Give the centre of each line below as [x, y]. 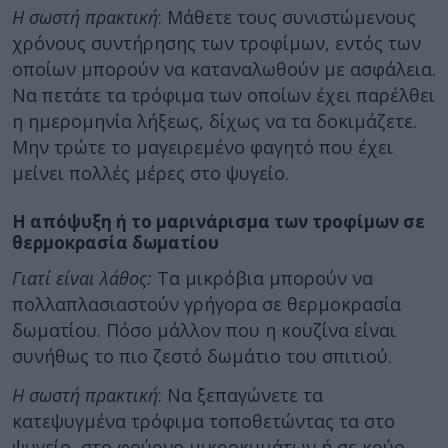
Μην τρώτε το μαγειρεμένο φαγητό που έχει [202, 146]
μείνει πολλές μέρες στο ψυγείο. [150, 172]
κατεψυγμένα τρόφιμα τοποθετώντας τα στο [203, 420]
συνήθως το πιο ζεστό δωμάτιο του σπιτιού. [202, 356]
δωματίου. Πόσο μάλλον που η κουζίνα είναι [204, 330]
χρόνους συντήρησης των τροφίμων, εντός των [216, 42]
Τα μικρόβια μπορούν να [265, 278]
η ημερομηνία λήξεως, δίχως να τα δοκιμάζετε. [214, 120]
